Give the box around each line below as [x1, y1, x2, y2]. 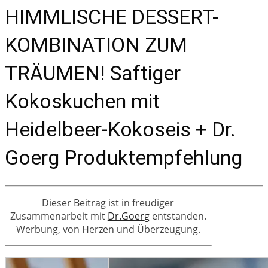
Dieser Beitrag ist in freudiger [42, 196, 175, 209]
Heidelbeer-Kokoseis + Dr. [5, 117, 236, 141]
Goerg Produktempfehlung [5, 145, 242, 169]
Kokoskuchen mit [5, 89, 160, 113]
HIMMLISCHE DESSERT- [5, 4, 218, 29]
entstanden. [149, 209, 206, 223]
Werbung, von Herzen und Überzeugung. [16, 222, 200, 236]
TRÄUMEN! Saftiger [5, 60, 181, 85]
